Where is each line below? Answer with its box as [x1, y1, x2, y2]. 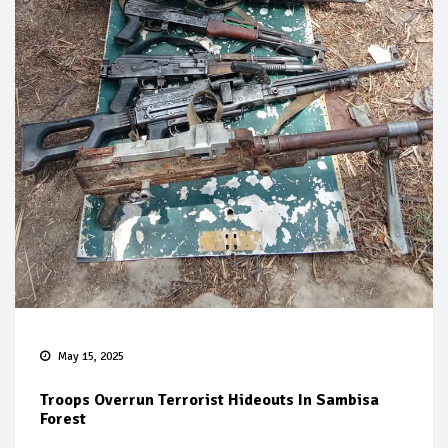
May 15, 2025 [58, 349, 124, 365]
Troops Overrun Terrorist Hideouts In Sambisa [40, 390, 379, 411]
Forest [40, 409, 86, 430]
